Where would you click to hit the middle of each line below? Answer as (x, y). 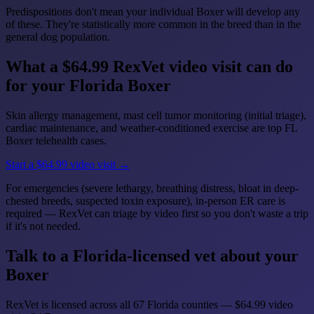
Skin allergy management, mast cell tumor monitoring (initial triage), (156, 116)
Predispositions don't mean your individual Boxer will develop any (153, 12)
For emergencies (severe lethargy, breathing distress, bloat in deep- (152, 189)
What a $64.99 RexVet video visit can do (149, 67)
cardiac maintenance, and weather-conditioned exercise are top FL (151, 128)
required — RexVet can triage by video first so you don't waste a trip (157, 214)
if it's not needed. (43, 226)
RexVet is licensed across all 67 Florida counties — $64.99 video (149, 305)
